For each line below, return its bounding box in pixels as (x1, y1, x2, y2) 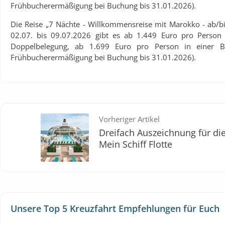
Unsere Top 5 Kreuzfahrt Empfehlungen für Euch (11, 202, 219, 214)
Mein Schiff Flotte (99, 138, 172, 150)
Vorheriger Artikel (99, 114, 160, 124)
